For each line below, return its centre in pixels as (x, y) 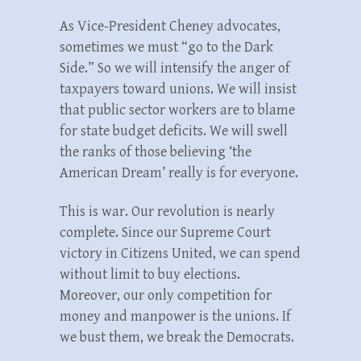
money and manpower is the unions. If (175, 316)
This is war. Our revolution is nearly (167, 211)
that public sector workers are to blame (177, 110)
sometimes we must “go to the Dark (166, 47)
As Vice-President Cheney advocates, (170, 26)
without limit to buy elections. (150, 274)
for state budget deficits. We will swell (174, 131)
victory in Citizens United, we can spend (180, 253)
